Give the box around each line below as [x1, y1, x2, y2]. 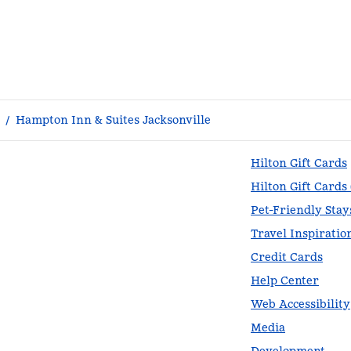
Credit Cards [251, 250, 323, 264]
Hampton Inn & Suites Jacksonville [16, 113, 211, 127]
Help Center [251, 273, 319, 288]
